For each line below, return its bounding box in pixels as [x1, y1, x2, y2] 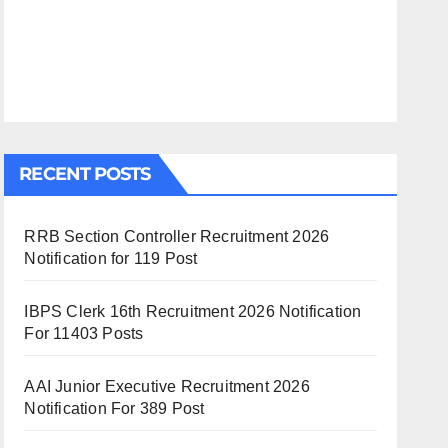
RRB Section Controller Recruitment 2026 [24, 228, 330, 245]
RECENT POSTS [19, 163, 151, 185]
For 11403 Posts [24, 325, 144, 342]
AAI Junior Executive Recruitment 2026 [24, 378, 310, 395]
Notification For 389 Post [24, 400, 205, 417]
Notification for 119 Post [24, 250, 198, 267]
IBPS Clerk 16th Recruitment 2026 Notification [24, 303, 362, 320]
